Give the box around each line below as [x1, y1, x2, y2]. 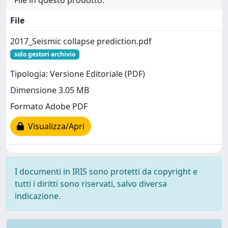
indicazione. [15, 190, 61, 202]
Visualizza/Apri [24, 121, 84, 132]
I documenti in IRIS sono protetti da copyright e [15, 166, 197, 177]
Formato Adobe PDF [10, 101, 88, 112]
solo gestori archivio [14, 50, 75, 59]
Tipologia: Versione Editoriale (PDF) [10, 68, 145, 80]
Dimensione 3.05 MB [10, 84, 89, 96]
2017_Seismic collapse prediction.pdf [10, 36, 152, 47]
